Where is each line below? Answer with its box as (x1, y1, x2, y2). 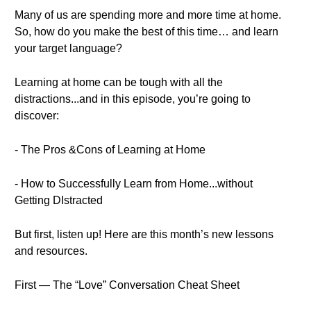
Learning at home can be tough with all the (15, 76, 223, 88)
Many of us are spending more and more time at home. (15, 9, 281, 21)
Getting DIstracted (15, 194, 103, 206)
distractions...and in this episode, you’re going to (15, 93, 251, 105)
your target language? (15, 42, 122, 54)
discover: (15, 110, 59, 121)
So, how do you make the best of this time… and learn (15, 26, 278, 37)
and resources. (15, 245, 87, 257)
